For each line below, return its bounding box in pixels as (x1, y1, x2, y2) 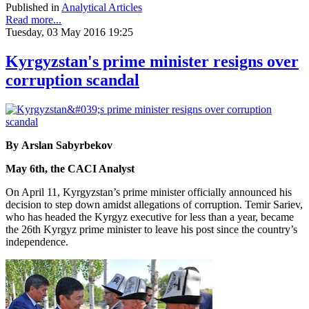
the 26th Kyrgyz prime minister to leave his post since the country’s (6, 223, 297, 235)
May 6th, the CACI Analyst (6, 162, 134, 175)
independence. (6, 235, 71, 248)
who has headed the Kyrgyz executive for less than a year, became (6, 210, 294, 223)
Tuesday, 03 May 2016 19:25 (6, 26, 133, 38)
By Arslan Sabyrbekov (6, 139, 112, 151)
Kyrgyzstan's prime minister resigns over (6, 52, 299, 70)
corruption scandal (6, 70, 139, 89)
